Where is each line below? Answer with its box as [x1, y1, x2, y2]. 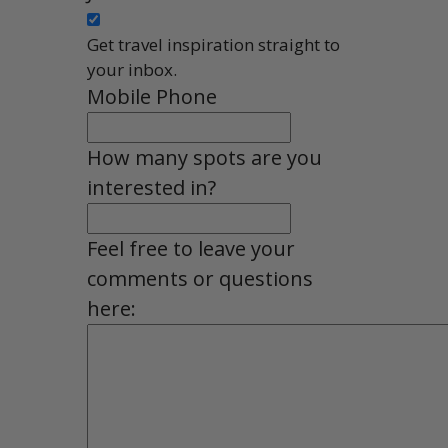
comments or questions [87, 265, 314, 293]
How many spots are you [87, 144, 323, 172]
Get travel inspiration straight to [87, 33, 341, 57]
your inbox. [87, 58, 178, 82]
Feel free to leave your [87, 235, 296, 263]
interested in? [87, 174, 217, 202]
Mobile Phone [87, 83, 218, 111]
